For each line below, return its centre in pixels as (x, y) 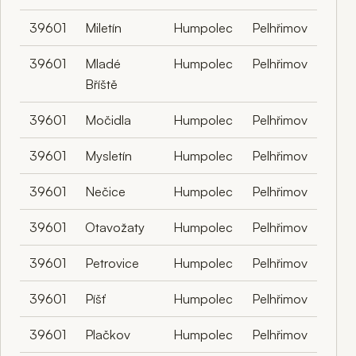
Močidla (108, 120)
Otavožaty (115, 227)
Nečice (105, 191)
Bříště (101, 84)
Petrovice (112, 263)
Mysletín (108, 155)
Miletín (103, 27)
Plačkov (108, 334)
